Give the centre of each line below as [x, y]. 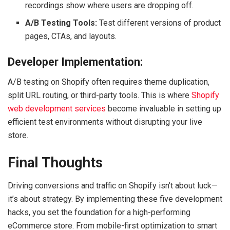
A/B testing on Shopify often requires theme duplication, [109, 82]
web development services [57, 108]
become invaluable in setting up [164, 108]
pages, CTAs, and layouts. [71, 36]
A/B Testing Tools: [61, 23]
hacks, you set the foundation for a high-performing [99, 212]
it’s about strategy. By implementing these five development [115, 199]
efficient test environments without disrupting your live [105, 122]
